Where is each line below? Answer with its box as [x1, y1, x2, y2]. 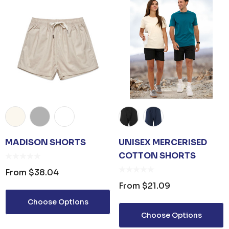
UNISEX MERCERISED [119, 137, 207, 148]
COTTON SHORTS [119, 150, 196, 161]
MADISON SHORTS [5, 137, 86, 148]
